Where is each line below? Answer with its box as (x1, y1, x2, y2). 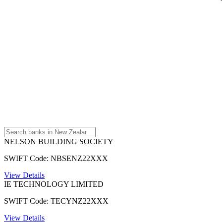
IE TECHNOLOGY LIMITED (4, 179, 104, 188)
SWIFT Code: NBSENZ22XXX (4, 154, 108, 163)
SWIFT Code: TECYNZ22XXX (4, 196, 109, 205)
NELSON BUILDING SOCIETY (4, 137, 113, 146)
